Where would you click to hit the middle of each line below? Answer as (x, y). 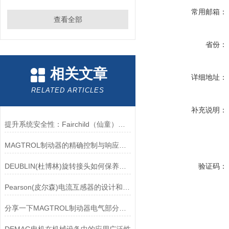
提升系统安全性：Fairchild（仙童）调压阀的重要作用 (121, 124)
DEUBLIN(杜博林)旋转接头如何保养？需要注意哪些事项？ (122, 166)
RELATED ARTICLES (68, 90)
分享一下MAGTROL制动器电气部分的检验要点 (122, 208)
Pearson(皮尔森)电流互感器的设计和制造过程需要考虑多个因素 (126, 187)
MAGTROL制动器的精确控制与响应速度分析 (122, 145)
